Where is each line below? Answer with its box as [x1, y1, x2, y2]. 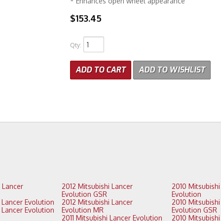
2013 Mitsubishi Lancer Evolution [24, 198, 54, 207]
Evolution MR [62, 206, 104, 215]
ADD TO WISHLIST [138, 65, 205, 75]
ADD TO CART [75, 65, 126, 75]
